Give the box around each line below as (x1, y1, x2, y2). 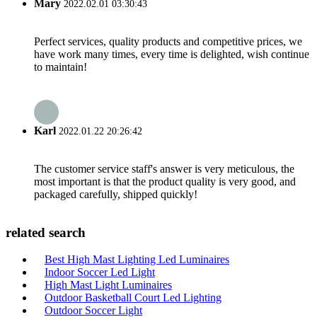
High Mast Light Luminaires (45, 279, 172, 292)
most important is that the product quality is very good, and (34, 175, 296, 188)
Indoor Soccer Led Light (45, 266, 155, 279)
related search (6, 224, 86, 240)
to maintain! (34, 61, 87, 74)
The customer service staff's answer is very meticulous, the (34, 162, 294, 175)
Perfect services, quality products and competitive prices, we (34, 35, 302, 48)
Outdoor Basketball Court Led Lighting (45, 292, 221, 304)
